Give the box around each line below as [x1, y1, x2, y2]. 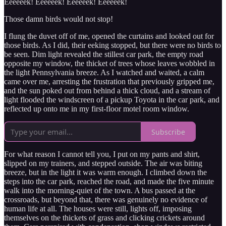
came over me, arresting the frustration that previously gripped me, [4, 77, 214, 86]
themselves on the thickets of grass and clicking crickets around [4, 213, 205, 222]
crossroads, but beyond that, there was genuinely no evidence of [4, 195, 207, 204]
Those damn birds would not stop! [4, 15, 113, 24]
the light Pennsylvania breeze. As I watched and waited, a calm [4, 68, 204, 77]
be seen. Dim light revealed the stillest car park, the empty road [4, 50, 203, 59]
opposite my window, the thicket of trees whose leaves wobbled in [4, 59, 215, 68]
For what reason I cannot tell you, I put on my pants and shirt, [4, 150, 200, 159]
